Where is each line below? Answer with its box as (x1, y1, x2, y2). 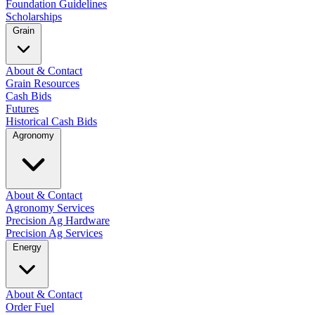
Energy (13, 241, 41, 252)
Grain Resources (6, 77, 79, 89)
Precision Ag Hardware (6, 214, 110, 226)
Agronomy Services (6, 201, 94, 214)
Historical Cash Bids (6, 115, 97, 127)
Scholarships (6, 10, 62, 22)
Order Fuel (6, 300, 54, 313)
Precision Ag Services (6, 226, 103, 239)
